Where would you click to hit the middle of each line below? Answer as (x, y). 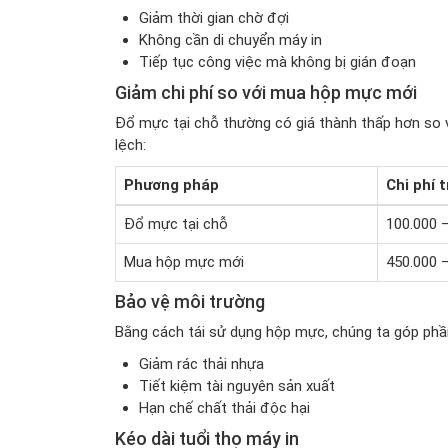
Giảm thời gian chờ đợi (213, 18)
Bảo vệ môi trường (189, 301)
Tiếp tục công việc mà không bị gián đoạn (277, 62)
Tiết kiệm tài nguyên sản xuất (236, 386)
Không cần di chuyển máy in (230, 40)
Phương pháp (171, 185)
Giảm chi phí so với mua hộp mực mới (265, 92)
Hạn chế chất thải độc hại (224, 408)
